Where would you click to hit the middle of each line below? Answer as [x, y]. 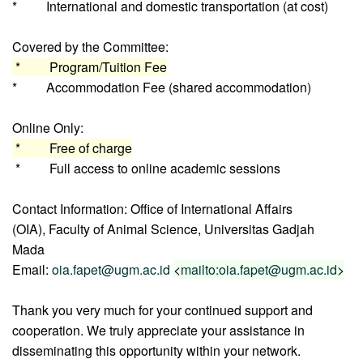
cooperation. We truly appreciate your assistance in [158, 330]
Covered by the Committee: [90, 46]
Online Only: [48, 127]
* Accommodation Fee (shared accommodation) [163, 87]
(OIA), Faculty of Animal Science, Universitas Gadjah [163, 228]
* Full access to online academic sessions [146, 168]
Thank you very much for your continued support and [162, 310]
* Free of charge [72, 147]
